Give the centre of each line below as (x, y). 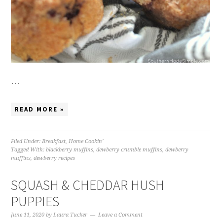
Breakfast (54, 142)
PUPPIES (35, 202)
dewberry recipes (55, 158)
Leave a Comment (121, 215)
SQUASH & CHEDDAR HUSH (88, 185)
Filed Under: (27, 142)
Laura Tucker (71, 215)
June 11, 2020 (28, 215)
